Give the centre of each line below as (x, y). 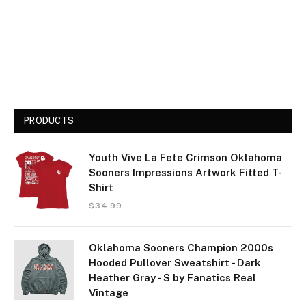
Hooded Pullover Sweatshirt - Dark (175, 263)
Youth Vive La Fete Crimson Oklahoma (185, 158)
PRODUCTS (49, 121)
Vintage (109, 293)
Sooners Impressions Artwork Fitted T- (185, 173)
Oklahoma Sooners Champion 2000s (181, 248)
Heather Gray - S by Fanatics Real (172, 278)
